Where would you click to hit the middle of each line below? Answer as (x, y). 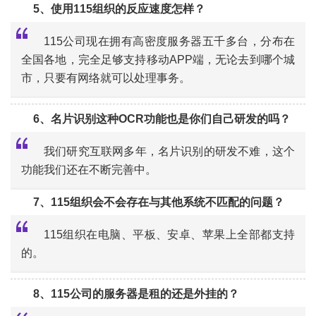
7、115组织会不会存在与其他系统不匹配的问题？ (159, 202)
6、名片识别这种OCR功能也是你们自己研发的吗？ (162, 119)
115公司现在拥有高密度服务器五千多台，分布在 (169, 41)
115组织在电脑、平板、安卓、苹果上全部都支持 (169, 235)
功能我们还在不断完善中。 (89, 170)
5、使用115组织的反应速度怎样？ (119, 9)
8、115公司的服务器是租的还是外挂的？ (136, 294)
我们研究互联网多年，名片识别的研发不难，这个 (169, 151)
